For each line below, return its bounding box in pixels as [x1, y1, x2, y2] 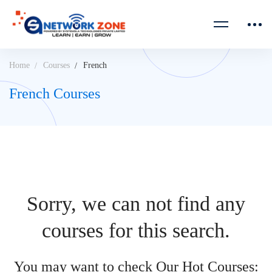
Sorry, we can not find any [27, 192, 245, 215]
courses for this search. [42, 219, 230, 242]
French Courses [9, 86, 100, 101]
